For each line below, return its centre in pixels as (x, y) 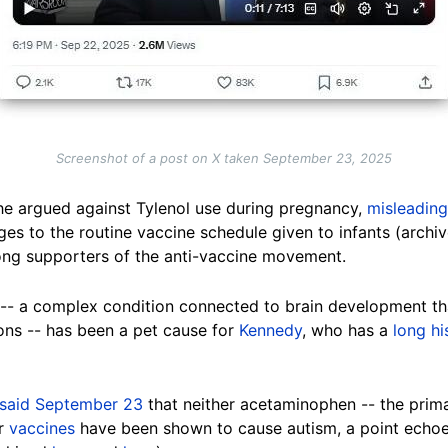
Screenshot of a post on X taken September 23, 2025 (224, 157)
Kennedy (270, 329)
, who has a (347, 329)
